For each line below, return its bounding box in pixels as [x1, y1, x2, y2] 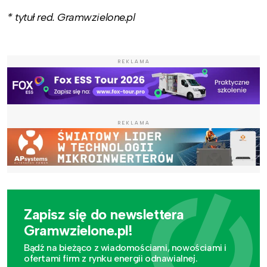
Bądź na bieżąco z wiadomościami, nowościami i [24, 241, 226, 253]
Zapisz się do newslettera [24, 206, 184, 223]
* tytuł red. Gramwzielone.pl [7, 10, 135, 24]
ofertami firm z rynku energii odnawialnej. [24, 252, 198, 264]
